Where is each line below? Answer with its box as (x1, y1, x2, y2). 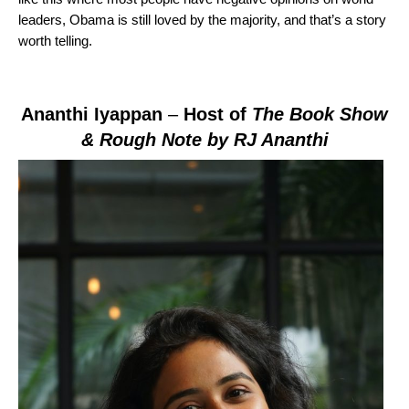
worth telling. (18, 33, 92, 49)
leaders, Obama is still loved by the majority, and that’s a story (18, 12, 386, 28)
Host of (184, 104, 252, 125)
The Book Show (252, 104, 388, 125)
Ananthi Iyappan (21, 104, 168, 125)
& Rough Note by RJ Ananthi (80, 130, 329, 151)
